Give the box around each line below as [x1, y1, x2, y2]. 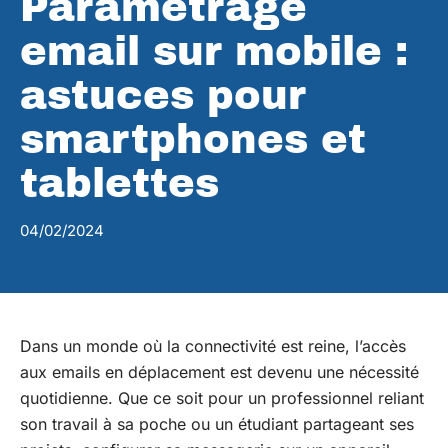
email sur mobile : [20, 30, 408, 73]
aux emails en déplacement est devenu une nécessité [20, 362, 419, 382]
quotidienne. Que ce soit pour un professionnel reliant [20, 388, 424, 408]
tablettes [20, 162, 219, 205]
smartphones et [20, 118, 366, 161]
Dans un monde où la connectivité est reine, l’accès [20, 336, 406, 356]
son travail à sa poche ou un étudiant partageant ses [20, 414, 414, 434]
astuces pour [20, 74, 306, 117]
